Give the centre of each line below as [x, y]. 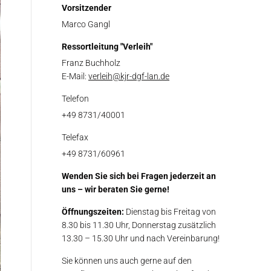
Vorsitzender [87, 8]
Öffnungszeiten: [93, 212]
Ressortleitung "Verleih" [107, 47]
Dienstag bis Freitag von [170, 212]
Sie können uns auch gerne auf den [127, 261]
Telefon [75, 99]
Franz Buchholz [91, 63]
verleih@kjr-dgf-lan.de [129, 76]
